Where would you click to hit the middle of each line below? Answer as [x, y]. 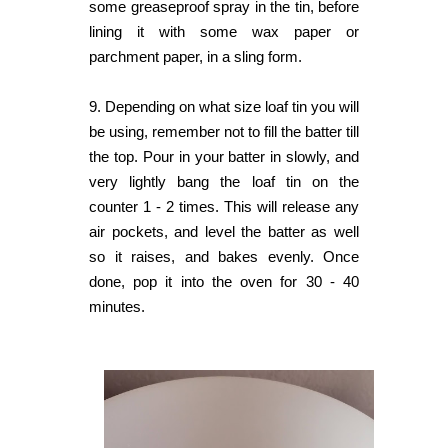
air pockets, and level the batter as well [224, 232]
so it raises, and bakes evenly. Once [224, 257]
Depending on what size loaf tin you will [232, 107]
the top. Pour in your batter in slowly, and [224, 157]
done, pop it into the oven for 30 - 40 [224, 282]
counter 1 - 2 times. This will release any [224, 207]
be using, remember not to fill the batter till [224, 132]
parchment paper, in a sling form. [195, 57]
